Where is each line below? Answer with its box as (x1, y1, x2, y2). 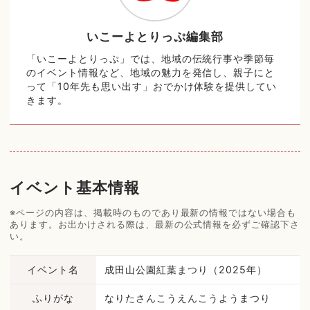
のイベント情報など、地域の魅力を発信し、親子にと (26, 66, 275, 79)
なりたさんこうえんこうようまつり (104, 291, 271, 304)
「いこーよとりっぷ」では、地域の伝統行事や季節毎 (26, 53, 275, 65)
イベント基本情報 (10, 178, 140, 197)
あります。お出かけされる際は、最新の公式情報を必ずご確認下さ (10, 218, 300, 230)
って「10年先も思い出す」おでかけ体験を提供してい (26, 80, 277, 93)
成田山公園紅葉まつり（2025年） (104, 263, 267, 275)
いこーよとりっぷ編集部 (86, 29, 224, 44)
